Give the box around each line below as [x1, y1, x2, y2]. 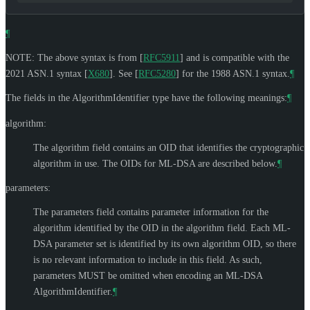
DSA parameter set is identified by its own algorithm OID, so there [33, 238, 296, 249]
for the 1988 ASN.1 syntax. [179, 68, 290, 79]
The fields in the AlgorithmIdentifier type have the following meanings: [6, 92, 287, 103]
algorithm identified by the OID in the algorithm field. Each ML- [33, 222, 291, 233]
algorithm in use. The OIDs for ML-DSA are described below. [33, 158, 277, 169]
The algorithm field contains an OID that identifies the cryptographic [33, 142, 304, 153]
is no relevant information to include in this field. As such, [33, 254, 262, 265]
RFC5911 [143, 52, 180, 63]
